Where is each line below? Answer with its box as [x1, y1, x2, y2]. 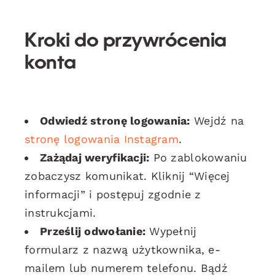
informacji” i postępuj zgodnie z [25, 187, 201, 201]
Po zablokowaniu [149, 150, 247, 164]
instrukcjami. [25, 206, 96, 219]
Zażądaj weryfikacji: [40, 150, 150, 164]
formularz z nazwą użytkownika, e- [25, 242, 220, 256]
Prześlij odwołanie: [40, 224, 146, 238]
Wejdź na [190, 114, 244, 127]
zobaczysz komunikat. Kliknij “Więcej [25, 169, 230, 182]
